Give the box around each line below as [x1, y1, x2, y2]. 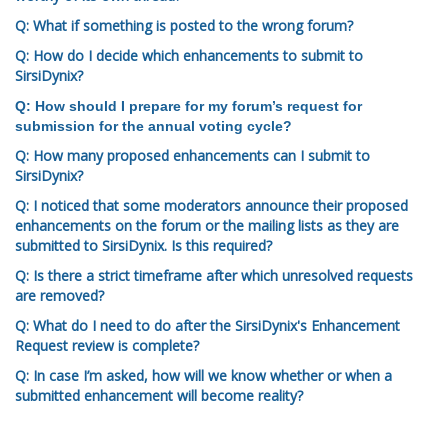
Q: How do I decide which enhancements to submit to [15, 46, 363, 65]
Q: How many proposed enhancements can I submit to [15, 146, 370, 165]
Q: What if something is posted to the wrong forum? [15, 16, 353, 35]
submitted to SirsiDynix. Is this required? [15, 236, 272, 255]
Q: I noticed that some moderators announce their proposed [15, 196, 408, 215]
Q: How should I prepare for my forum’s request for [15, 98, 362, 114]
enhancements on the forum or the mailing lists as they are [15, 216, 399, 235]
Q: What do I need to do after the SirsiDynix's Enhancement [15, 316, 400, 335]
